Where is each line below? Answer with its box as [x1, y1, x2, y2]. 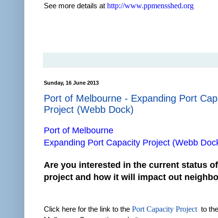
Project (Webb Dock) [44, 104, 134, 115]
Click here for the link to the [44, 204, 132, 213]
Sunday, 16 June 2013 [44, 79, 99, 86]
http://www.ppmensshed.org [107, 1, 194, 10]
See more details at [44, 1, 107, 10]
